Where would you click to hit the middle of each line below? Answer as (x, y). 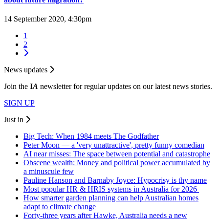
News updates (27, 70)
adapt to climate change (60, 207)
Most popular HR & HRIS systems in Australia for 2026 (111, 189)
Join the (17, 87)
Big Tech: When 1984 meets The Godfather (91, 136)
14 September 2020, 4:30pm (48, 19)
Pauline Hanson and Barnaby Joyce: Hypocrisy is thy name (115, 180)
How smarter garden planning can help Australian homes (111, 198)
